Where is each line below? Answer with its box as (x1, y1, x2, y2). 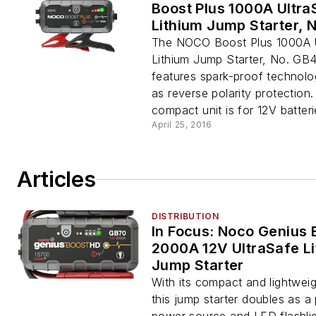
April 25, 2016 (152, 119, 212, 130)
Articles (17, 166, 96, 192)
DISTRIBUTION (152, 211, 219, 221)
